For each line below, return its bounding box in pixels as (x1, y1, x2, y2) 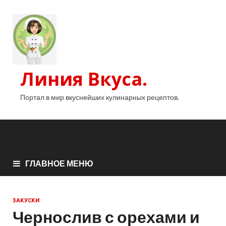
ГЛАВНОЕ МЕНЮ (25, 158, 93, 168)
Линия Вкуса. (20, 67, 147, 91)
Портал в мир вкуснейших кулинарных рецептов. (20, 93, 179, 101)
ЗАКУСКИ (13, 197, 40, 204)
